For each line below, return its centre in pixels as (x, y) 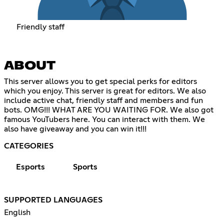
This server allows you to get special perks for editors (100, 82)
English (17, 213)
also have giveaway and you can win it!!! (75, 129)
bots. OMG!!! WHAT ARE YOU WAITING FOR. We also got (109, 110)
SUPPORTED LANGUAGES (53, 200)
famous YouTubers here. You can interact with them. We (104, 120)
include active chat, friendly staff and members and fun (103, 101)
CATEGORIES (29, 146)
